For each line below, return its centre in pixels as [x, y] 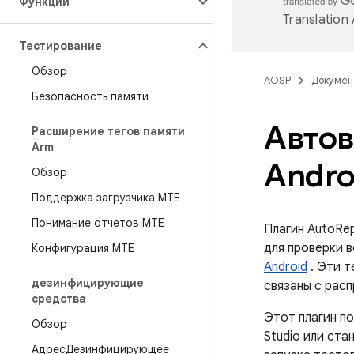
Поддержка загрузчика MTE [106, 198]
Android [286, 267]
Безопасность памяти [90, 96]
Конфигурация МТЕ [83, 248]
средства [59, 299]
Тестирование [60, 46]
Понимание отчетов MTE [98, 223]
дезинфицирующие [88, 283]
